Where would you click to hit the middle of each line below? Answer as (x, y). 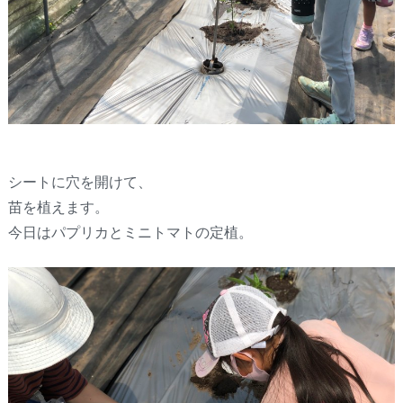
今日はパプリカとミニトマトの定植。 (130, 231)
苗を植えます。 (58, 206)
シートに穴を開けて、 (80, 181)
